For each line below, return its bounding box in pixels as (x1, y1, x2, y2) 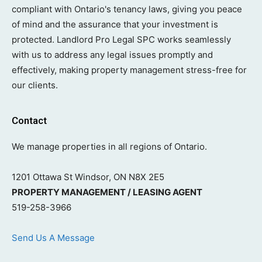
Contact (12, 115, 47, 126)
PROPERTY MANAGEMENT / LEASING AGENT (12, 187, 202, 198)
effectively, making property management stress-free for (12, 64, 247, 75)
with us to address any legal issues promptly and (12, 49, 213, 60)
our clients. (12, 80, 58, 91)
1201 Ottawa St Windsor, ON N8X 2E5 (12, 171, 164, 182)
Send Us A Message (12, 232, 97, 243)
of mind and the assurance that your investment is (12, 19, 218, 30)
